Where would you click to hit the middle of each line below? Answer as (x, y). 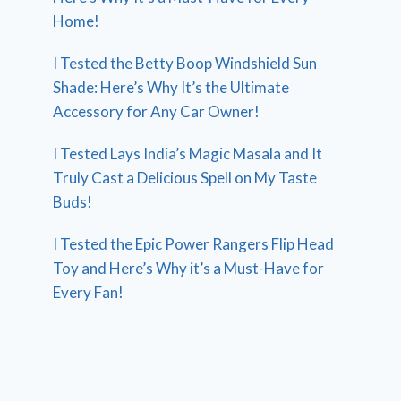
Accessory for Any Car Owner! (157, 111)
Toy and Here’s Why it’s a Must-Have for (189, 268)
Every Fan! (89, 292)
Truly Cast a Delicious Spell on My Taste (185, 177)
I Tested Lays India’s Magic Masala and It (188, 153)
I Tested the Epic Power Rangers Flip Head (194, 243)
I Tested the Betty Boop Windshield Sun (185, 63)
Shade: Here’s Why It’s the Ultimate (171, 87)
